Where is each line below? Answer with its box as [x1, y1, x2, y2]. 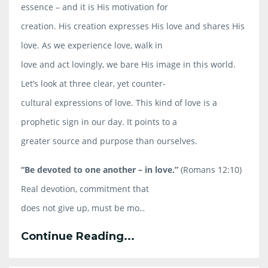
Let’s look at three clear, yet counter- [21, 77, 166, 89]
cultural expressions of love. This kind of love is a [21, 96, 217, 108]
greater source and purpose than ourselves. [21, 135, 197, 147]
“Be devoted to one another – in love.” [21, 163, 178, 175]
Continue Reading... [21, 229, 135, 243]
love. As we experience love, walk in [21, 39, 163, 51]
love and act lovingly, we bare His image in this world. [21, 58, 236, 70]
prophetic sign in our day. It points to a [21, 115, 177, 127]
